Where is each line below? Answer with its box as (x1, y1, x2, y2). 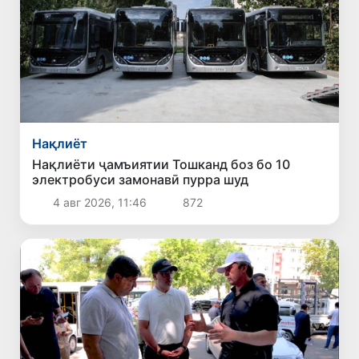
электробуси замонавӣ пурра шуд (32, 171, 249, 188)
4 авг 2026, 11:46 (49, 195, 150, 209)
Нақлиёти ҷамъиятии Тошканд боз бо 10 (32, 155, 291, 172)
